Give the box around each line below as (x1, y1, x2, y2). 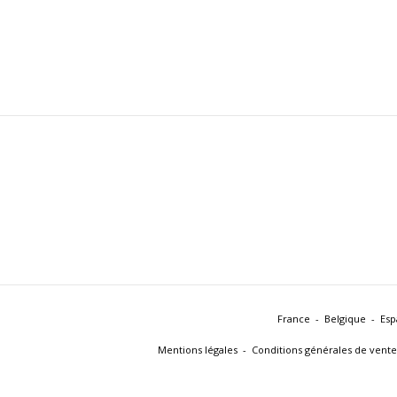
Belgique (324, 312, 366, 325)
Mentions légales (157, 343, 237, 356)
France (277, 312, 310, 325)
